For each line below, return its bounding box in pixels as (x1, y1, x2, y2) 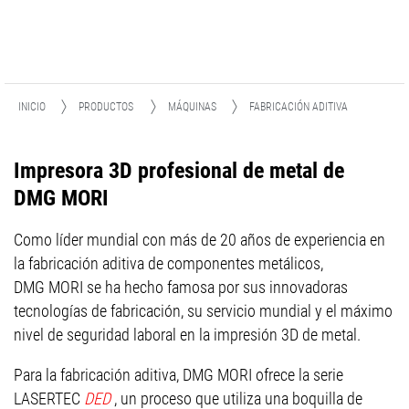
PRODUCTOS (79, 100, 133, 113)
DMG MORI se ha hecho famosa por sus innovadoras (14, 278, 348, 297)
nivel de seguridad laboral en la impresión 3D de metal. (14, 325, 361, 344)
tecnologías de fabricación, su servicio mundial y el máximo (14, 301, 393, 320)
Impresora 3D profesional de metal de (14, 158, 344, 184)
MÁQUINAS (168, 100, 216, 113)
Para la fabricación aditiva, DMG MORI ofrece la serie (14, 365, 343, 384)
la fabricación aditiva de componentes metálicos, (14, 254, 323, 273)
